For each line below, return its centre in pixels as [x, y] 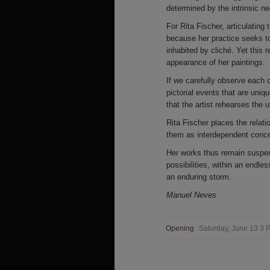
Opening [181, 228]
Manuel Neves [191, 195]
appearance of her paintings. [216, 62]
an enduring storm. [199, 177]
